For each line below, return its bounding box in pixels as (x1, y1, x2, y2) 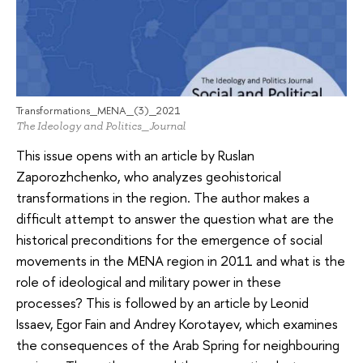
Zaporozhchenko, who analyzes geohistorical (16, 167, 281, 186)
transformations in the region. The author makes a (16, 188, 310, 207)
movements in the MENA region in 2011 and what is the (16, 251, 345, 271)
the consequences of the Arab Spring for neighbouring (16, 335, 340, 355)
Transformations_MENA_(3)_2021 (16, 102, 181, 117)
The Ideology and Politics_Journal (16, 118, 186, 133)
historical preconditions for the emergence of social (16, 230, 322, 250)
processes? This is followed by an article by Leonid (16, 293, 309, 313)
